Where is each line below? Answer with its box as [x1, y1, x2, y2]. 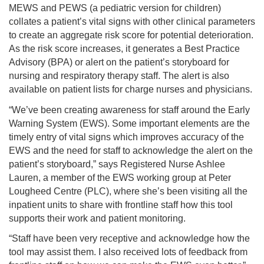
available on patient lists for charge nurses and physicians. [9, 84, 252, 95]
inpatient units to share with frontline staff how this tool [9, 199, 233, 210]
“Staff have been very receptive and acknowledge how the [9, 233, 250, 244]
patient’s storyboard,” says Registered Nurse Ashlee [9, 159, 225, 169]
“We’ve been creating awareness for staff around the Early [9, 104, 250, 115]
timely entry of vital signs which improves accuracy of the [9, 131, 244, 142]
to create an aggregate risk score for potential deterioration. [9, 30, 253, 41]
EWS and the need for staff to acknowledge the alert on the [9, 145, 253, 156]
